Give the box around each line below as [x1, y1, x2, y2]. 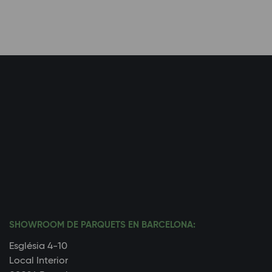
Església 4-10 [9, 241, 67, 251]
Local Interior [9, 256, 68, 266]
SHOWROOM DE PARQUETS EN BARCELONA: [9, 220, 195, 229]
